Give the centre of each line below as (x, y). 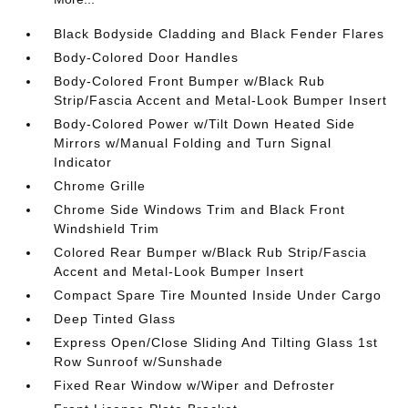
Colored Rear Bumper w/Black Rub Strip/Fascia (211, 252)
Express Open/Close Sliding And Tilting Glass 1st (216, 342)
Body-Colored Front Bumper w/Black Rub (190, 81)
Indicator (83, 162)
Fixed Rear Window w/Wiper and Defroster (195, 385)
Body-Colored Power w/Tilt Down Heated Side (205, 123)
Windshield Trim (107, 228)
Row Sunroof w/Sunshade (139, 361)
